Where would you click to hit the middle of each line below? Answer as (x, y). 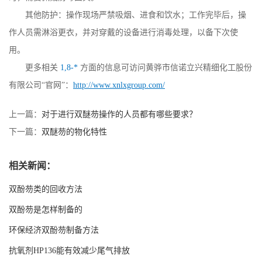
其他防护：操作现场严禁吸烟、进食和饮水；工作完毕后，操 (136, 15)
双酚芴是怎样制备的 (46, 209)
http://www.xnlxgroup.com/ (119, 85)
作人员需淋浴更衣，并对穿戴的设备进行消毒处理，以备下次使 (123, 32)
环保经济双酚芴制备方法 (54, 230)
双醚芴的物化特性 (74, 132)
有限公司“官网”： (41, 85)
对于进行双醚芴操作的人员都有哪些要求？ (119, 114)
